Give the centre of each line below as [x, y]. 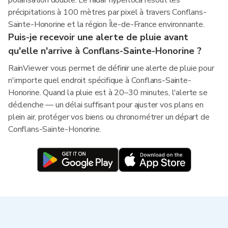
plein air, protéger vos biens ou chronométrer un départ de [109, 117]
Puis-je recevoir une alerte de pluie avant [98, 37]
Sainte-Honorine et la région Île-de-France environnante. [106, 24]
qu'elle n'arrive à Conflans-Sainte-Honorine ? [105, 51]
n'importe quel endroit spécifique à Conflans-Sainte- [100, 80]
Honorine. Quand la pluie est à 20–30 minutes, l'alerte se [108, 93]
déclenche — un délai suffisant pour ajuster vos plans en [106, 105]
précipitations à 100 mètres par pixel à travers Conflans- [107, 12]
